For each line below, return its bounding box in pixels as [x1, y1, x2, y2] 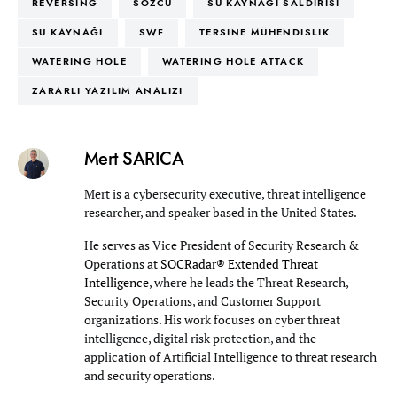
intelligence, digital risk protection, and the [83, 330, 316, 347]
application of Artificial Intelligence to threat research [83, 348, 377, 366]
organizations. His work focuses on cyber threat [83, 311, 340, 329]
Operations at [83, 255, 160, 273]
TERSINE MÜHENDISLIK [198, 26, 330, 40]
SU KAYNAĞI [32, 26, 104, 40]
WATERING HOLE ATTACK [161, 55, 305, 69]
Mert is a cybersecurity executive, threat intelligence [83, 185, 366, 203]
